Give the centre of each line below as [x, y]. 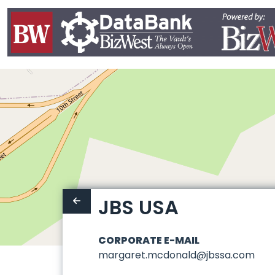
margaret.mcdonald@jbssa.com [177, 255]
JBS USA [139, 207]
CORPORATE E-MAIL [149, 240]
